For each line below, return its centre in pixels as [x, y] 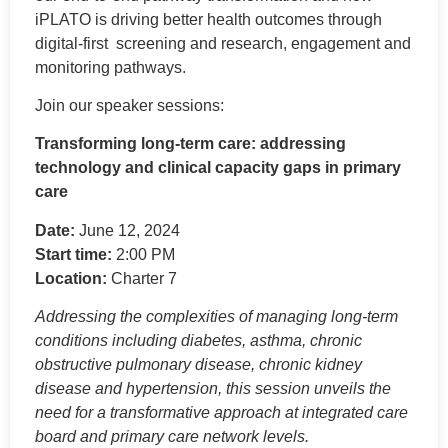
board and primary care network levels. [172, 437]
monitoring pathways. [112, 67]
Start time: [73, 254]
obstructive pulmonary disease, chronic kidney [198, 365]
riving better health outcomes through [251, 19]
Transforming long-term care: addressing [190, 144]
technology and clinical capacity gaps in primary [218, 168]
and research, [238, 43]
